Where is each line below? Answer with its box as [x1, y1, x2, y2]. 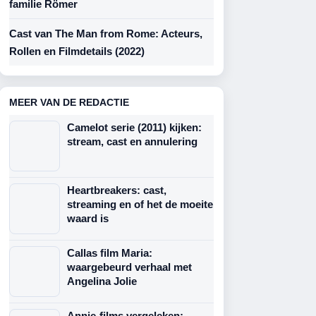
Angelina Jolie [67, 275, 137, 287]
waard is [67, 212, 109, 224]
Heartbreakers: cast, [67, 184, 166, 196]
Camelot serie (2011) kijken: [67, 121, 202, 133]
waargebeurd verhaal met [67, 261, 192, 273]
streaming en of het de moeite [67, 198, 213, 210]
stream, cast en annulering [67, 135, 197, 147]
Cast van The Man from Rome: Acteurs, [9, 28, 202, 39]
